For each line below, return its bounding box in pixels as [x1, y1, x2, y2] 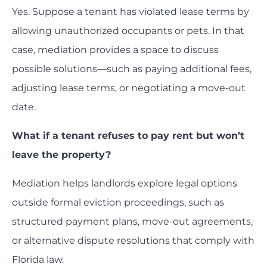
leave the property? [12, 149, 111, 161]
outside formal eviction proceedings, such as [12, 197, 224, 209]
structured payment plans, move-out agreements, [12, 216, 253, 228]
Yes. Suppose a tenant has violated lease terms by [12, 6, 249, 18]
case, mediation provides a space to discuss [12, 44, 219, 56]
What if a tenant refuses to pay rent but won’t [12, 130, 244, 142]
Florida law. [12, 254, 64, 266]
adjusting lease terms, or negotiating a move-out [12, 82, 246, 94]
